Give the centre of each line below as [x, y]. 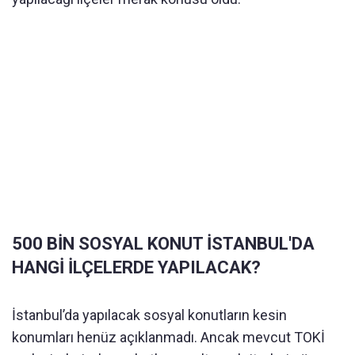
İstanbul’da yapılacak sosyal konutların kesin [149, 315]
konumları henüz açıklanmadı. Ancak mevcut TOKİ [168, 338]
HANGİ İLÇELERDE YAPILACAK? [136, 268]
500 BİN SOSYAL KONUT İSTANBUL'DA [163, 244]
